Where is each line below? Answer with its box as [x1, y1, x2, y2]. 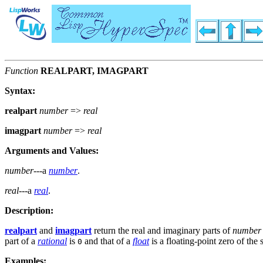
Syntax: [5, 86, 35, 96]
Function [5, 66, 38, 76]
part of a [5, 236, 38, 247]
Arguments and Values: [5, 146, 99, 156]
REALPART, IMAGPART [41, 66, 149, 76]
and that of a [82, 236, 133, 247]
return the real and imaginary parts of [92, 225, 232, 236]
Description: [5, 205, 53, 216]
